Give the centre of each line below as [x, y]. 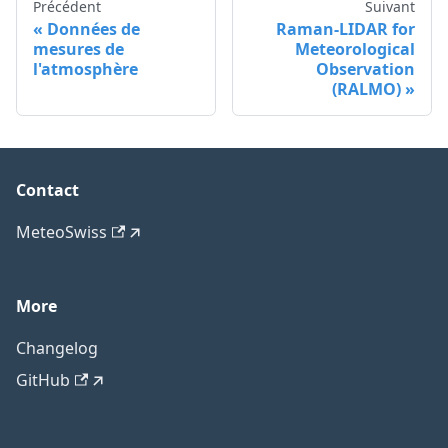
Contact [47, 190]
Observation [365, 69]
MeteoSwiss [61, 232]
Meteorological [355, 49]
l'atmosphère [85, 69]
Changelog [57, 348]
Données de [93, 29]
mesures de [78, 49]
